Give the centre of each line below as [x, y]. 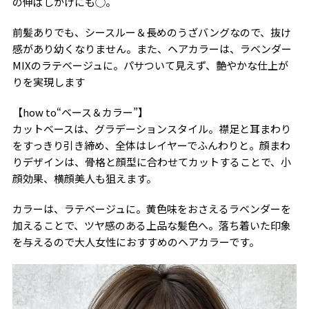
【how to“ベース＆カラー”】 [80, 112]
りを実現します [48, 81]
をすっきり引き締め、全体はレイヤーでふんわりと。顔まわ [151, 145]
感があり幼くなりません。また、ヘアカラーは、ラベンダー [152, 48]
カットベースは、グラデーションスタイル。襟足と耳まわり [151, 128]
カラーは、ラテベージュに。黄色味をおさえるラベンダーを [151, 208]
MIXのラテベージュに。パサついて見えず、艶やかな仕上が [150, 65]
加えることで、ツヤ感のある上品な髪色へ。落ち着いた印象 [151, 225]
